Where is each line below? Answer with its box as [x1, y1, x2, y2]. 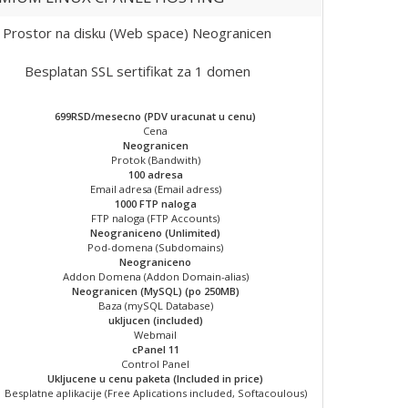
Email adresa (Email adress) [89, 182, 221, 196]
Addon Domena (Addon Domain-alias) [62, 270, 249, 283]
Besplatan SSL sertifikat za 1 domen [24, 62, 250, 80]
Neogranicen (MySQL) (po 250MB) [71, 284, 240, 298]
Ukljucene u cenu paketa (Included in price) [47, 372, 264, 385]
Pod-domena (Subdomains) [87, 240, 224, 254]
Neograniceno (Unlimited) [90, 226, 221, 240]
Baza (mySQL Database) [97, 299, 213, 312]
